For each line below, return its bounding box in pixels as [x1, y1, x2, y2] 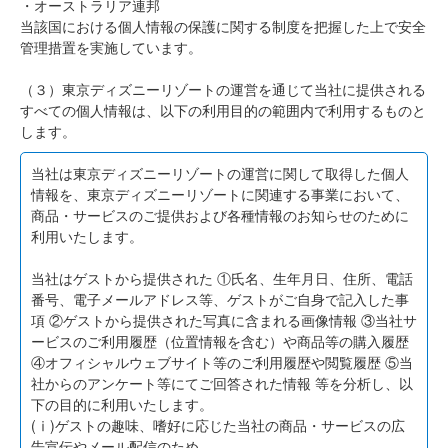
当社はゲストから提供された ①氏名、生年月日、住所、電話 [31, 268, 413, 288]
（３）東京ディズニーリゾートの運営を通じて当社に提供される [20, 79, 426, 99]
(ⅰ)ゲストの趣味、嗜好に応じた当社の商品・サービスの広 [31, 415, 405, 435]
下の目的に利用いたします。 [31, 394, 213, 414]
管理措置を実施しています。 [20, 37, 202, 57]
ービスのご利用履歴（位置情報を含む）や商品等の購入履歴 [31, 331, 409, 351]
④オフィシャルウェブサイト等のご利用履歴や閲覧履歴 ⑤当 [31, 352, 413, 372]
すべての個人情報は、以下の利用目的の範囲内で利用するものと [20, 100, 426, 120]
